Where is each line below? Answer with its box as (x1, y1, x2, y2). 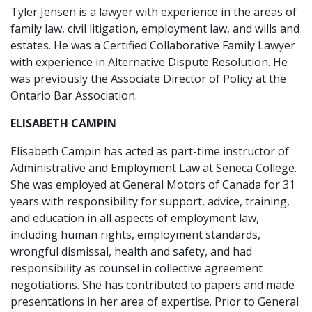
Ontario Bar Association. (10, 88, 137, 103)
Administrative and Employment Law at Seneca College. (10, 160, 297, 175)
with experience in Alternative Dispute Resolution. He (10, 54, 288, 70)
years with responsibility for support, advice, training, (10, 194, 290, 209)
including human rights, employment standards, (10, 227, 260, 242)
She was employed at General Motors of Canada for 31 (10, 177, 295, 192)
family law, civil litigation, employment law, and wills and (10, 21, 299, 36)
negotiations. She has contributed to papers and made (10, 277, 295, 292)
